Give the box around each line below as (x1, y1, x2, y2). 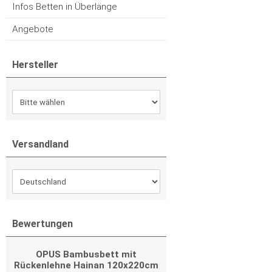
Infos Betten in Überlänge (12, 1, 117, 12)
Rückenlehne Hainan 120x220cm (14, 260, 158, 271)
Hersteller (12, 59, 58, 70)
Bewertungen (12, 218, 73, 229)
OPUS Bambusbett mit (36, 249, 137, 260)
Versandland (12, 138, 69, 150)
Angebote (12, 24, 53, 35)
